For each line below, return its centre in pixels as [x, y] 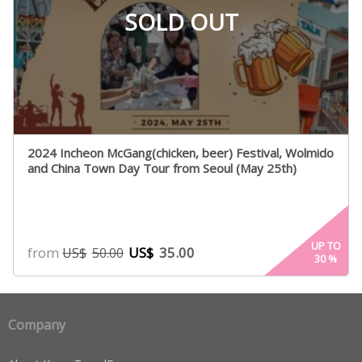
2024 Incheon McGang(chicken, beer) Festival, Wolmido [181, 153]
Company [37, 325]
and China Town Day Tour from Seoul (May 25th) [162, 168]
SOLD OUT [181, 22]
